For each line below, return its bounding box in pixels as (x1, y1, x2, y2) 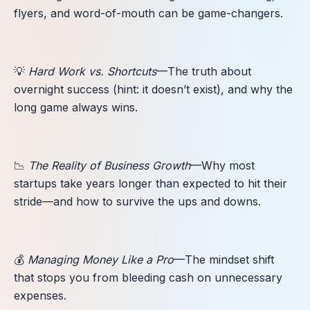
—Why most (190, 158, 255, 172)
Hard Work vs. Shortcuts (28, 64, 156, 78)
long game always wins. (14, 100, 138, 114)
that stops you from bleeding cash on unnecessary (14, 270, 282, 284)
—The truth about (156, 64, 251, 78)
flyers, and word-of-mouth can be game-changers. (14, 6, 283, 20)
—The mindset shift (174, 252, 274, 266)
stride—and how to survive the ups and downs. (14, 194, 261, 208)
